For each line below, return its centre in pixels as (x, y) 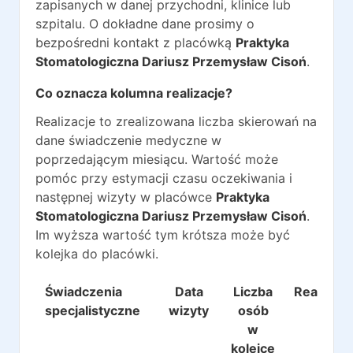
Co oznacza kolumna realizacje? (134, 93)
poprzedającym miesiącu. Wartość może (157, 159)
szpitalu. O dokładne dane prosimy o (145, 24)
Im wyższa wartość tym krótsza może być (163, 235)
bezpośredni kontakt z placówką (134, 43)
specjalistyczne (93, 310)
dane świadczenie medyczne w (128, 140)
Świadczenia (84, 292)
